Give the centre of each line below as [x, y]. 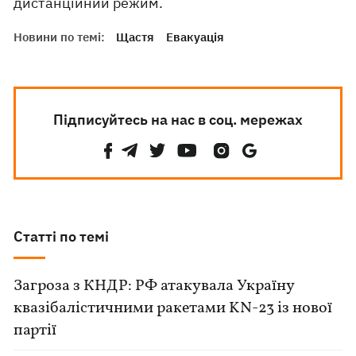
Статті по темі [62, 236]
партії [35, 331]
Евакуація [195, 37]
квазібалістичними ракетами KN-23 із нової [173, 308]
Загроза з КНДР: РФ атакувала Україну [154, 286]
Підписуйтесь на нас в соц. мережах [178, 120]
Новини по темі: [60, 37]
